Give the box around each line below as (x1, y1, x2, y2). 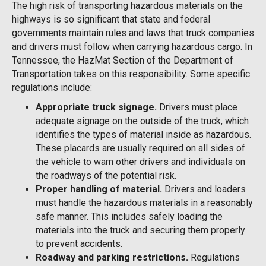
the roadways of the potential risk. (36, 169, 176, 181)
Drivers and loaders (162, 183, 246, 195)
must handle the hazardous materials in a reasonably (36, 197, 253, 208)
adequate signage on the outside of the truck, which (36, 115, 249, 126)
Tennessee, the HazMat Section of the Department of (12, 54, 233, 66)
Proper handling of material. (36, 183, 162, 195)
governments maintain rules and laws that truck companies (12, 27, 254, 39)
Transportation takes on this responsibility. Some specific (12, 68, 250, 80)
